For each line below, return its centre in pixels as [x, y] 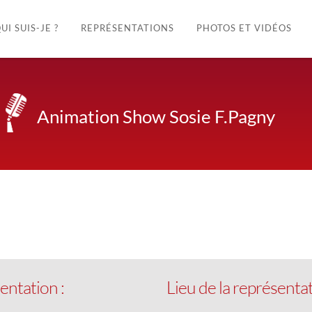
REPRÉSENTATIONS [127, 28]
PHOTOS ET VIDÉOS [244, 28]
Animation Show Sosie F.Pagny [156, 116]
